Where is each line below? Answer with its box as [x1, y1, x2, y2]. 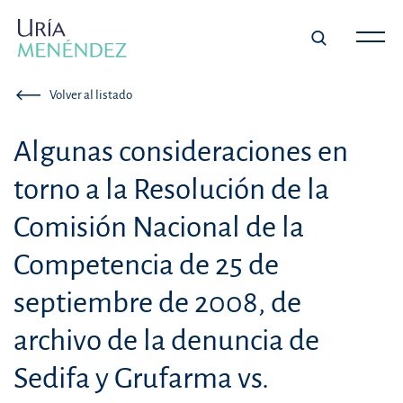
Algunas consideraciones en [13, 136, 348, 168]
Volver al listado [49, 88, 133, 103]
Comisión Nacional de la [13, 211, 304, 244]
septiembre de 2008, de [13, 287, 301, 319]
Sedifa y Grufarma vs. [13, 363, 269, 395]
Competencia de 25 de [13, 249, 279, 282]
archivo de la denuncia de [13, 325, 319, 357]
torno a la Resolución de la [13, 174, 329, 206]
